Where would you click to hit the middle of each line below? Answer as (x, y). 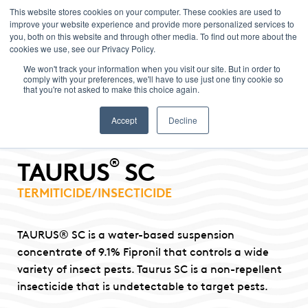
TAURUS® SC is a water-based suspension (126, 234)
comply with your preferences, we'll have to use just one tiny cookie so (153, 79)
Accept (124, 120)
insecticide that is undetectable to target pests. (143, 285)
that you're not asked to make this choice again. (111, 89)
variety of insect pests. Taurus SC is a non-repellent (150, 268)
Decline (183, 120)
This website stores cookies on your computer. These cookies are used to (145, 11)
